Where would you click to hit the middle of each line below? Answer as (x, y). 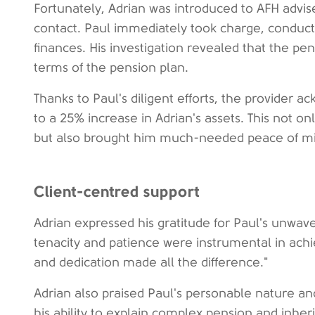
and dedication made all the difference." (151, 262)
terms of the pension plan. (111, 67)
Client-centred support (117, 191)
